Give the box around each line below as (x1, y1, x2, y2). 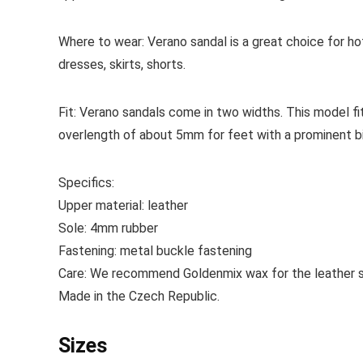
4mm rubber (87, 220, 158, 237)
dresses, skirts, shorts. (58, 57, 186, 73)
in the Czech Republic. (91, 288, 220, 305)
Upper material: (58, 198, 147, 214)
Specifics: (58, 175, 114, 191)
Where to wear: (58, 34, 147, 50)
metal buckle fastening (120, 243, 252, 259)
